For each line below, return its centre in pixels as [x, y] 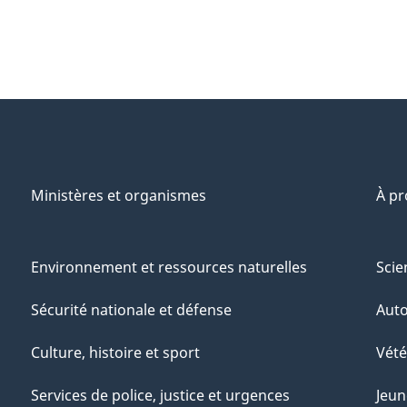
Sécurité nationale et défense [131, 309]
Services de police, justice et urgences [160, 395]
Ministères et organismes [118, 195]
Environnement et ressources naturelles [169, 267]
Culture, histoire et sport [115, 352]
